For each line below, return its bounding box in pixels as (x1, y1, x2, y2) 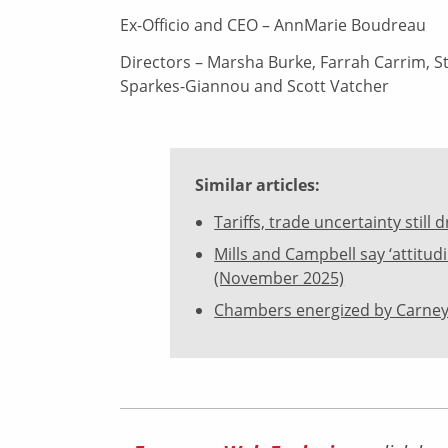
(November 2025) (214, 266, 345, 289)
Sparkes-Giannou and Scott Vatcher (120, 75, 389, 98)
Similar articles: (195, 174, 320, 197)
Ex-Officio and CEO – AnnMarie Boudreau (120, 14, 426, 37)
